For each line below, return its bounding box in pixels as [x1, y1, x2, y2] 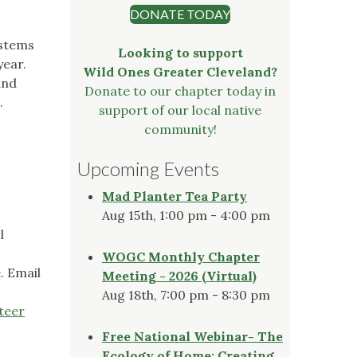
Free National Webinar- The [102, 328, 283, 344]
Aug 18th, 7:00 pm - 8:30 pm [102, 286, 270, 303]
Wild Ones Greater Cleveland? [83, 63, 277, 80]
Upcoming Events [76, 156, 219, 180]
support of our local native [99, 101, 261, 118]
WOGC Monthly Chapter [102, 248, 260, 265]
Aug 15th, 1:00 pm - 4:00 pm [102, 206, 270, 223]
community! [143, 120, 217, 137]
